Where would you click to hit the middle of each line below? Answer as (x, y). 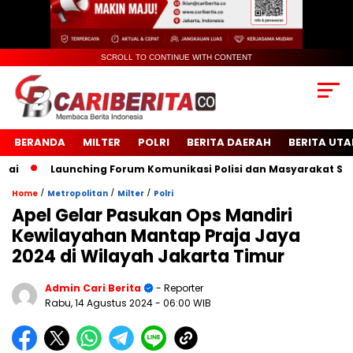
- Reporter (178, 288)
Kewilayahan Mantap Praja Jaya (156, 236)
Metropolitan (78, 194)
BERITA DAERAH (229, 143)
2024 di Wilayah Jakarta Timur (148, 257)
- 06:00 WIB (183, 303)
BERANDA (40, 143)
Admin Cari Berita (93, 288)
